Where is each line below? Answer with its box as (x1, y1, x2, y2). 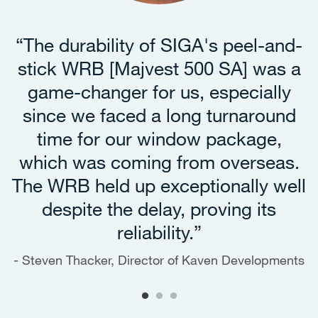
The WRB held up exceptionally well (12, 173, 306, 197)
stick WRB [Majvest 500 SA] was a (17, 56, 301, 80)
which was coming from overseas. (18, 150, 300, 174)
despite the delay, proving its (42, 197, 276, 221)
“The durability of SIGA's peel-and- (16, 33, 302, 57)
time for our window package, (36, 126, 282, 150)
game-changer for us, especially (27, 79, 291, 104)
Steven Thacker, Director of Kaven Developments (22, 252, 305, 268)
